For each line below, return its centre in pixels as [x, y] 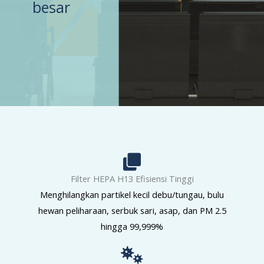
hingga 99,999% [132, 226]
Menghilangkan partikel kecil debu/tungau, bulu [132, 194]
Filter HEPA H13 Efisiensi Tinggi [132, 178]
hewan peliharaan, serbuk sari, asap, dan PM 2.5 [132, 210]
